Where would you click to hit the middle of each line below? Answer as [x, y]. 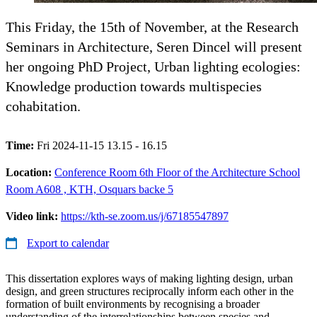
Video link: [33, 216]
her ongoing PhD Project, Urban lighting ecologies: [153, 66]
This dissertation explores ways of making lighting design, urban [149, 278]
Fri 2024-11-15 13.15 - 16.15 [102, 145]
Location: [30, 172]
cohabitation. [43, 106]
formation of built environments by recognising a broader [133, 304]
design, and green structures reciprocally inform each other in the [150, 291]
